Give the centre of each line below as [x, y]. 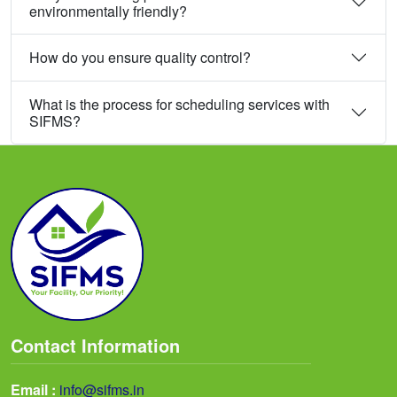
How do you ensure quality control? [140, 58]
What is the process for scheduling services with [179, 104]
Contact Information [95, 345]
